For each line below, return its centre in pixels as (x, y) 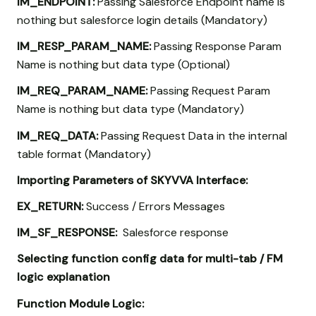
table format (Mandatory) (84, 154)
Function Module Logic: (80, 303)
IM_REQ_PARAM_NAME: (82, 91)
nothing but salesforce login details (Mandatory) (142, 20)
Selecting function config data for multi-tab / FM (150, 259)
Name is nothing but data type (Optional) (123, 65)
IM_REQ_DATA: (57, 135)
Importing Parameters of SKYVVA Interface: (132, 180)
